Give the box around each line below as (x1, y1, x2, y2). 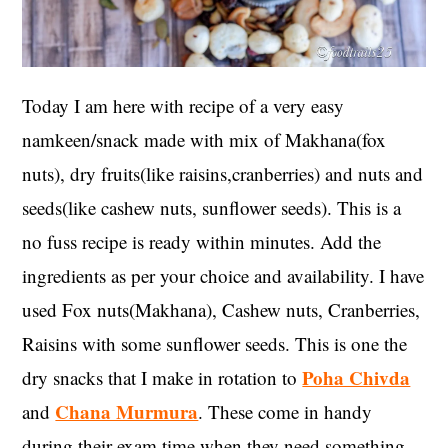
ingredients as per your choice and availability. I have (22, 262, 425, 288)
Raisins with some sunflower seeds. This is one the (22, 330, 408, 356)
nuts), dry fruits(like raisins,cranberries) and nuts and (22, 160, 424, 186)
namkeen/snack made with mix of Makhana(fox (22, 126, 387, 152)
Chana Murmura (55, 397, 199, 425)
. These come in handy (198, 398, 373, 424)
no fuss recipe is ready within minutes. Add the (22, 228, 382, 254)
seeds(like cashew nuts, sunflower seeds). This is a (22, 194, 402, 220)
